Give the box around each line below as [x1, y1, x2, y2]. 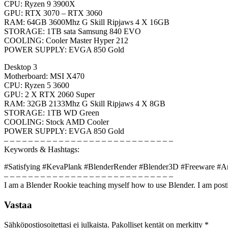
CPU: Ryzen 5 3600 [4, 81, 69, 90]
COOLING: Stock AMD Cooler [4, 118, 109, 127]
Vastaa [4, 199, 32, 211]
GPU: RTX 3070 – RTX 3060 [4, 9, 102, 18]
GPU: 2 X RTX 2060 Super [4, 90, 95, 99]
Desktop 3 [4, 63, 37, 72]
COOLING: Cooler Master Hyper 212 [4, 36, 128, 45]
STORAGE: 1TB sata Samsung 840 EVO [4, 27, 141, 36]
